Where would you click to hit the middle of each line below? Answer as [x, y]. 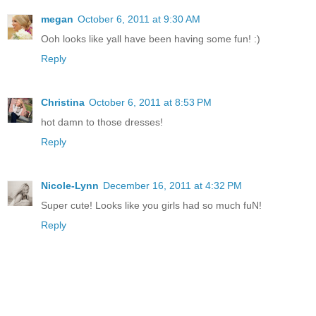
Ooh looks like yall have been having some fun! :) [151, 39]
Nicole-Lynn [70, 186]
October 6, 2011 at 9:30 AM [139, 19]
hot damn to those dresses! [102, 122]
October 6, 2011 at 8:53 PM [150, 103]
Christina [63, 103]
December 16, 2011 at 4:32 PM [172, 186]
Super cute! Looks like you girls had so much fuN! [151, 206]
